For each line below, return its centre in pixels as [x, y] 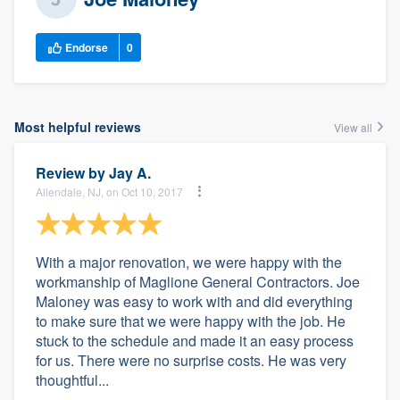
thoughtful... [72, 380]
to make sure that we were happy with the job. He [191, 321]
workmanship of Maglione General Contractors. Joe [198, 282]
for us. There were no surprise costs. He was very [191, 360]
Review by [72, 173]
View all [354, 127]
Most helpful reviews [78, 127]
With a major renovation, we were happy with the [189, 262]
